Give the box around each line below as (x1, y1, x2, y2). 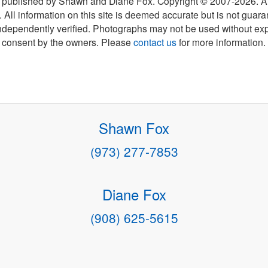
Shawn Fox (99, 117, 169, 138)
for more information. (176, 35, 266, 48)
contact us (133, 35, 177, 48)
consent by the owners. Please (2, 35, 134, 48)
